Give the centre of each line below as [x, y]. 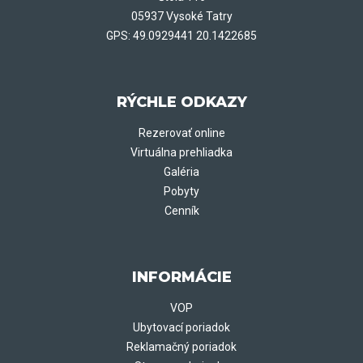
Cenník [181, 211]
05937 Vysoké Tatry [181, 17]
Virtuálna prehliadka [181, 153]
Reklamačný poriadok [181, 347]
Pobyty [181, 192]
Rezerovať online [181, 133]
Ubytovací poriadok [181, 328]
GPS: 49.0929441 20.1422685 [181, 36]
